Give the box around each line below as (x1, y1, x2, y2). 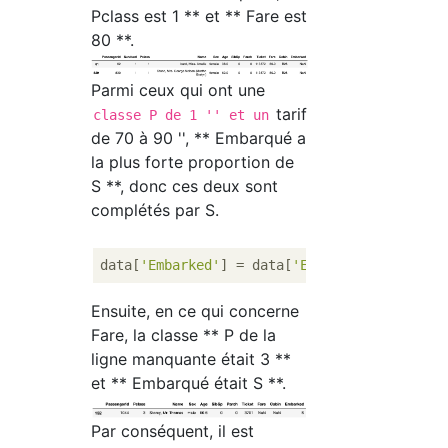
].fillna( (372, 257, 445, 274)
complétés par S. (91, 200, 220, 221)
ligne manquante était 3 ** (91, 349, 292, 370)
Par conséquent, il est (91, 421, 255, 442)
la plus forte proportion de (91, 152, 295, 173)
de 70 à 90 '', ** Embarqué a (91, 128, 307, 149)
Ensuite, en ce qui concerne (91, 301, 300, 322)
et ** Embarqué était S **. (91, 373, 287, 394)
